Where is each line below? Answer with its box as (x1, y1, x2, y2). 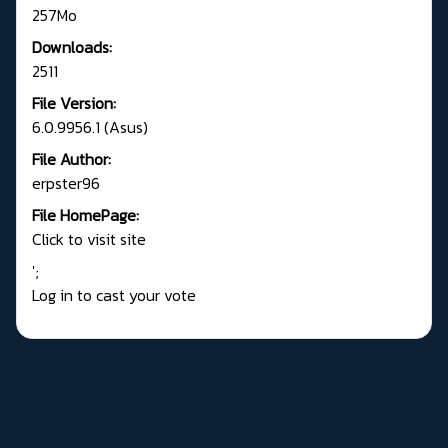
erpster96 (32, 170, 100, 195)
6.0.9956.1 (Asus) (32, 114, 148, 139)
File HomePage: (32, 202, 139, 227)
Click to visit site (32, 226, 146, 251)
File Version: (32, 90, 116, 115)
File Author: (32, 146, 111, 171)
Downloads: (32, 34, 112, 59)
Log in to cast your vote (32, 282, 196, 307)
